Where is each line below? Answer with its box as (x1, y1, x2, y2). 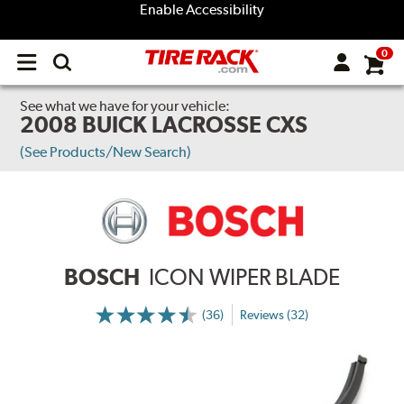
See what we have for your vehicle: (20, 97, 231, 115)
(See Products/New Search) (20, 143, 192, 161)
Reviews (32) (239, 307, 308, 322)
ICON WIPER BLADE (149, 263, 340, 291)
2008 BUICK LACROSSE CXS (20, 111, 308, 138)
